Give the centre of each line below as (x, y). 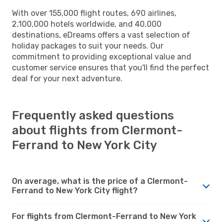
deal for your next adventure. (67, 78)
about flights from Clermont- (97, 130)
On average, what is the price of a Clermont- (100, 181)
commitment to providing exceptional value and (102, 56)
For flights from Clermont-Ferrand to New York (104, 216)
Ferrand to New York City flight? (75, 190)
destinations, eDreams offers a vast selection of (101, 35)
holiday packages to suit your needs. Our (88, 46)
